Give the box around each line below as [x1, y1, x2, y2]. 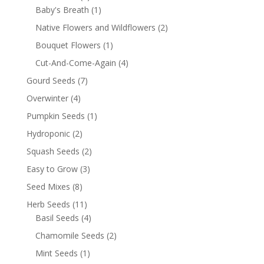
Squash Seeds [26, 146, 80, 157]
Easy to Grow [26, 163, 78, 175]
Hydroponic [26, 128, 70, 140]
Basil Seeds [35, 212, 79, 224]
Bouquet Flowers [35, 39, 101, 51]
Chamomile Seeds [35, 230, 104, 242]
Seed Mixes [26, 181, 70, 193]
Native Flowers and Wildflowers [35, 22, 156, 34]
